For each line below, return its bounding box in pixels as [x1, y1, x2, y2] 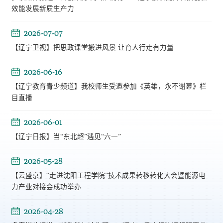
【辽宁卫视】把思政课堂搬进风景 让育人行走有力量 [11, 44, 174, 52]
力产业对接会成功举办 [11, 183, 81, 191]
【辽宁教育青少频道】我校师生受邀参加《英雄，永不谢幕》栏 [11, 83, 207, 91]
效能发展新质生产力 [11, 5, 74, 13]
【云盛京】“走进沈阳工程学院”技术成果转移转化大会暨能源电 [11, 172, 206, 180]
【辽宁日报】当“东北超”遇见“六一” [11, 133, 121, 141]
